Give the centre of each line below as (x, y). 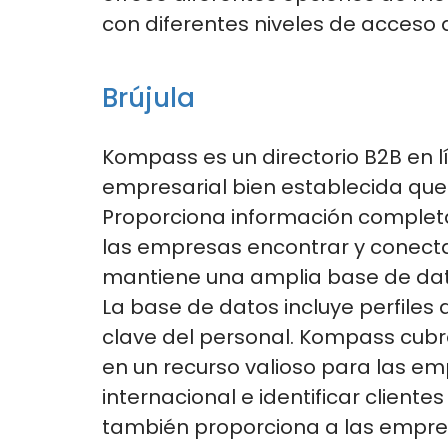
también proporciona (211, 426)
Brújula (148, 97)
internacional (169, 396)
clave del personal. (198, 336)
